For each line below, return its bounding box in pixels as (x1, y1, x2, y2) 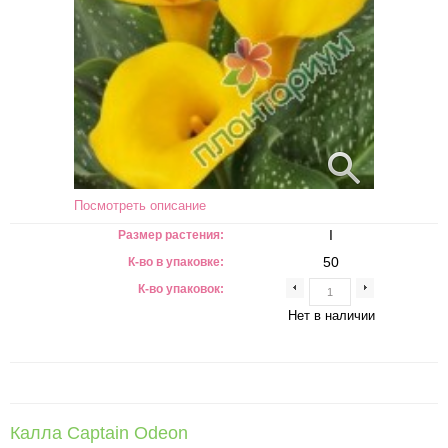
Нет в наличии (287, 308, 375, 323)
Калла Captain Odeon (10, 423, 188, 443)
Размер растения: (118, 228, 224, 242)
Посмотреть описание (74, 198, 206, 213)
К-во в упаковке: (128, 255, 224, 269)
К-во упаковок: (138, 282, 224, 296)
